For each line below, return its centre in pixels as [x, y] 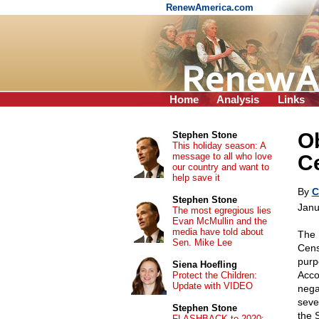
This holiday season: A [219, 146]
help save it [196, 178]
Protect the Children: [214, 275]
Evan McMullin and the [219, 221]
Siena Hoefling [204, 265]
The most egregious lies [221, 210]
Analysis [238, 99]
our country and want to [220, 167]
